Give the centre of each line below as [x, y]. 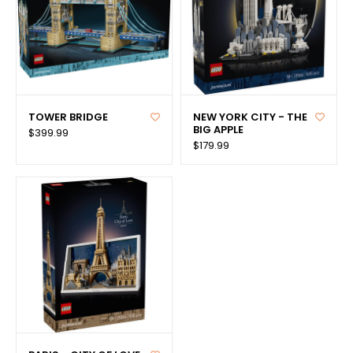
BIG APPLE [218, 129]
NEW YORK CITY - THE [250, 117]
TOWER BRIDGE [68, 117]
